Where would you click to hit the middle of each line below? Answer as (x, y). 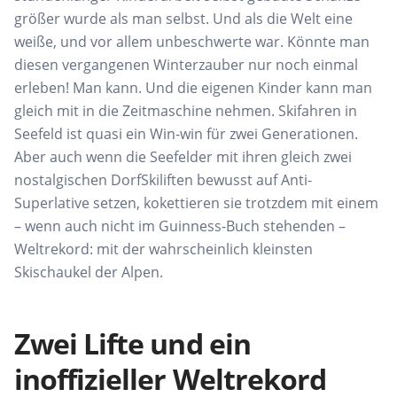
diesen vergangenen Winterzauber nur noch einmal (186, 65)
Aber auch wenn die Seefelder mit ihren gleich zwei (183, 157)
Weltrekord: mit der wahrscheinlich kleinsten (163, 249)
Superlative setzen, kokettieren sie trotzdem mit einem (196, 203)
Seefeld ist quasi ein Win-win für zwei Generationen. (186, 134)
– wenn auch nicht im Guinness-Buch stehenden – (180, 226)
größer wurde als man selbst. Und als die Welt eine (183, 19)
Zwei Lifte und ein (132, 344)
